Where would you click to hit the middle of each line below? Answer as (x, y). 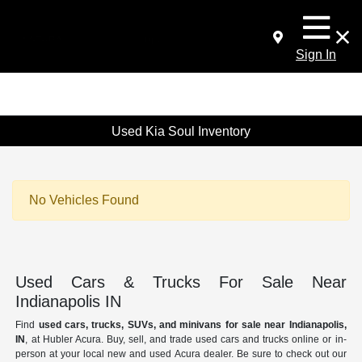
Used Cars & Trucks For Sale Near (181, 282)
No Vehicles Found (84, 200)
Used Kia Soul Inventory (181, 131)
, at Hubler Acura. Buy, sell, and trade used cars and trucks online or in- (186, 340)
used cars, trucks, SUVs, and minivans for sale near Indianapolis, (192, 325)
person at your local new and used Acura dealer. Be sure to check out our (181, 354)
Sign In (316, 55)
